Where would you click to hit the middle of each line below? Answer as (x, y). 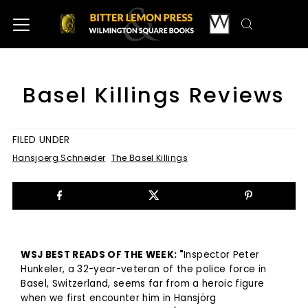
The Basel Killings (149, 157)
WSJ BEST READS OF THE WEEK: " (102, 254)
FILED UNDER (41, 140)
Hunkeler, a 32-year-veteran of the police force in (144, 269)
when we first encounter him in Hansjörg (119, 298)
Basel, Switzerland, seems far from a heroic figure (143, 283)
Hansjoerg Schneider (59, 157)
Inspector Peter (222, 254)
